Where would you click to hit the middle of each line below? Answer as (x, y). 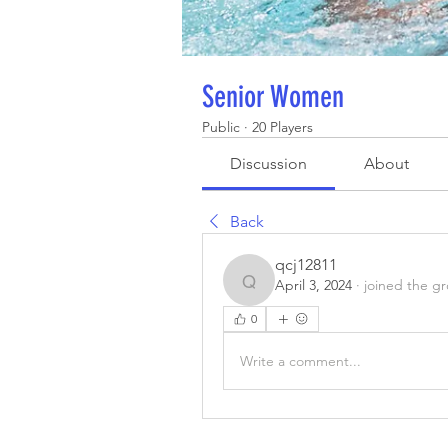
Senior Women (273, 97)
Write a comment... (300, 360)
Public (221, 127)
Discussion (269, 163)
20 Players (282, 127)
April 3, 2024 (313, 285)
